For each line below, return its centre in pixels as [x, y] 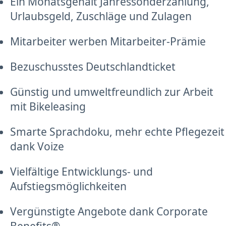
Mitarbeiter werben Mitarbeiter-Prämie [108, 42]
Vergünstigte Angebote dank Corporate [109, 212]
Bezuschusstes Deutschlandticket [93, 67]
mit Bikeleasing [48, 107]
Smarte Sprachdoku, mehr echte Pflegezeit [117, 132]
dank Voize [37, 147]
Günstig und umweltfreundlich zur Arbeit [112, 92]
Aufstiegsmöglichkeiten [68, 186]
